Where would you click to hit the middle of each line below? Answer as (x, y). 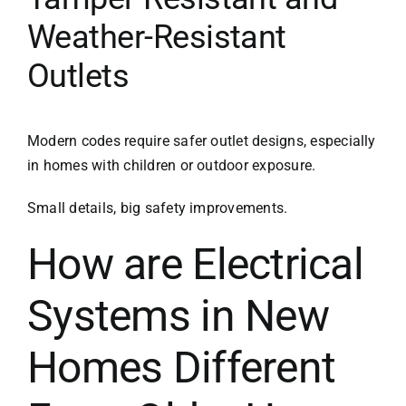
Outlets (78, 77)
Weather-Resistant (156, 38)
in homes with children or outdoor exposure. (171, 166)
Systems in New (178, 316)
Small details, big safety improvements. (157, 208)
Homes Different (181, 368)
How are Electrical (195, 265)
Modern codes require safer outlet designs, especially (201, 141)
